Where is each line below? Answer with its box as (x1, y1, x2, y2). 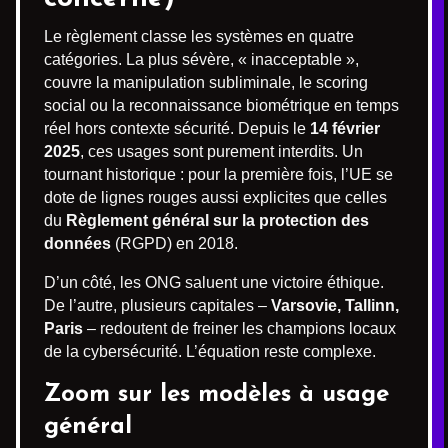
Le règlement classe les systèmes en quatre (44, 27, 354, 45)
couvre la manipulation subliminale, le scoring (44, 73, 368, 91)
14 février (310, 119, 380, 137)
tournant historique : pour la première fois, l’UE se (44, 165, 393, 183)
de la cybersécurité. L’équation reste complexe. (44, 342, 376, 360)
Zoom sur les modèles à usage (44, 382, 389, 407)
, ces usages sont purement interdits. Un (80, 142, 363, 160)
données (44, 234, 111, 252)
